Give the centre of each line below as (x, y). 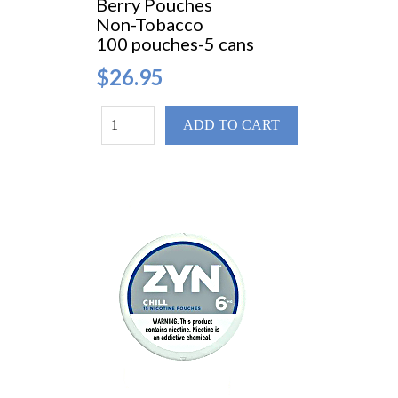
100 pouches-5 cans (175, 44)
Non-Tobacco (151, 24)
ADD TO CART (231, 125)
